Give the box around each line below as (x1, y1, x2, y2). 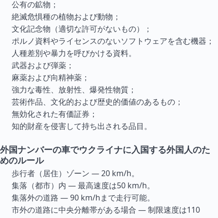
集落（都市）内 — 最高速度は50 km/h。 (12, 180, 155, 191)
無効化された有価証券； (12, 109, 97, 119)
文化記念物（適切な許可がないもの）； (12, 23, 152, 34)
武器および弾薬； (12, 60, 74, 71)
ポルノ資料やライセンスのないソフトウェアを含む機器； (12, 36, 214, 46)
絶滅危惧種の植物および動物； (12, 11, 121, 22)
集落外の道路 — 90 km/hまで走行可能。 (12, 192, 155, 203)
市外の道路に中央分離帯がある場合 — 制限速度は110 (12, 204, 200, 215)
